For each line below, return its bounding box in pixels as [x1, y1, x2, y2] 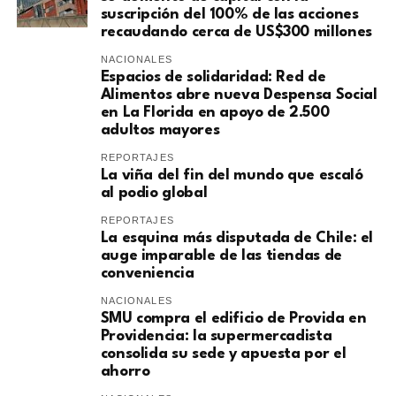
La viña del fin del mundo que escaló [100, 168, 363, 184]
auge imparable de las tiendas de [100, 248, 342, 264]
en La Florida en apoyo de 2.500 [100, 105, 330, 121]
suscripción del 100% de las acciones [100, 7, 359, 23]
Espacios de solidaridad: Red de [100, 70, 326, 86]
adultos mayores [100, 123, 220, 139]
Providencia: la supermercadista [100, 329, 332, 345]
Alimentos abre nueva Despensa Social [100, 88, 377, 103]
